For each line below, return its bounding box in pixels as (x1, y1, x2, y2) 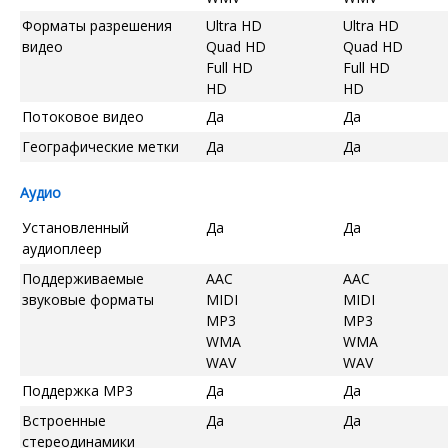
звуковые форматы (22, 289, 154, 309)
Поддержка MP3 (22, 380, 133, 400)
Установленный (22, 217, 129, 237)
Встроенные (22, 410, 106, 430)
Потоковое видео (22, 106, 144, 126)
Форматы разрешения (22, 15, 172, 35)
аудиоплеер (22, 238, 102, 258)
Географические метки (22, 136, 179, 156)
